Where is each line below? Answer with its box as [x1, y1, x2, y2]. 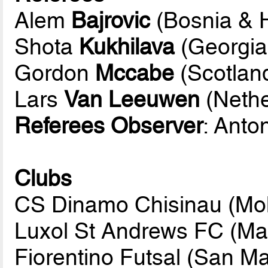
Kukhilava [79, 33, 175, 60]
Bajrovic [71, 7, 151, 33]
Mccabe [95, 59, 175, 86]
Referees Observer [14, 112, 203, 139]
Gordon [14, 59, 96, 86]
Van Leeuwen [64, 86, 200, 112]
